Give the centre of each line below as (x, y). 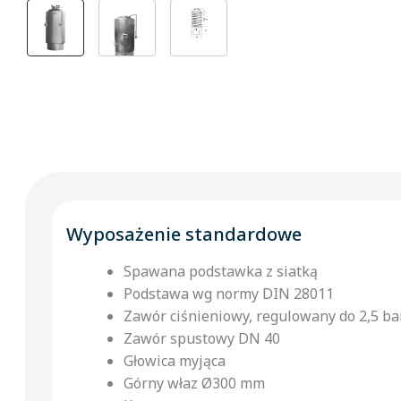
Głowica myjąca (175, 360)
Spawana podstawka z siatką (221, 271)
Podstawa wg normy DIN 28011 (229, 293)
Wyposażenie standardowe (184, 234)
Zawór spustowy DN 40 (202, 338)
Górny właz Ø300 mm (194, 383)
